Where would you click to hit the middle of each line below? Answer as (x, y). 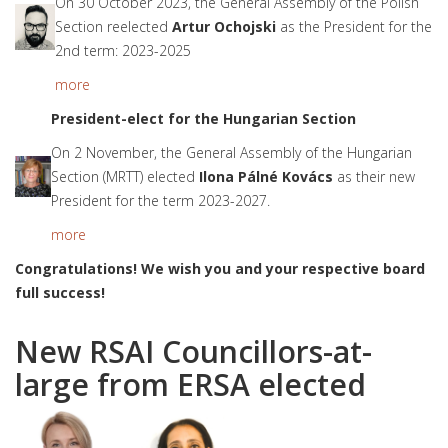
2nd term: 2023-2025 (123, 50)
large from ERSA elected (190, 384)
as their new (376, 176)
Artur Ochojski (224, 26)
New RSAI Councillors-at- (193, 351)
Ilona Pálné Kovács (268, 176)
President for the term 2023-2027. (160, 200)
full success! (60, 292)
